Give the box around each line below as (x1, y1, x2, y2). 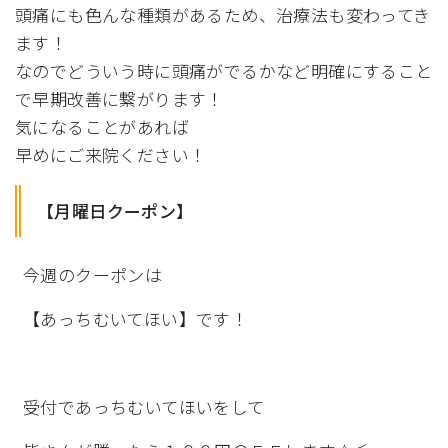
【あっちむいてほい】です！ (23, 306, 249, 331)
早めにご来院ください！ (15, 142, 207, 167)
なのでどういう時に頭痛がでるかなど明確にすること (15, 58, 433, 83)
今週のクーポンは (23, 262, 163, 287)
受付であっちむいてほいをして (23, 394, 265, 419)
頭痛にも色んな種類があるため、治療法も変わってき (15, 2, 431, 27)
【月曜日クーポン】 (37, 198, 194, 223)
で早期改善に (15, 86, 120, 111)
